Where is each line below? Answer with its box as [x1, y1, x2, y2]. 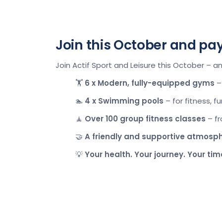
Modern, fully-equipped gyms [98, 78, 215, 88]
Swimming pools [98, 96, 164, 106]
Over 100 [85, 113, 120, 124]
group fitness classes [120, 113, 206, 124]
